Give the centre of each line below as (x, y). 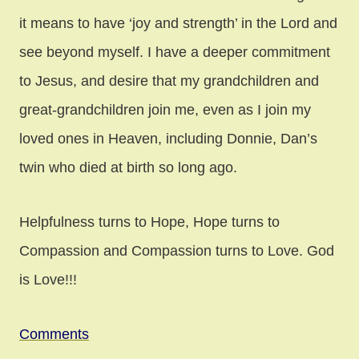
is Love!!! (48, 280)
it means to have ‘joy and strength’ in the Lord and (178, 24)
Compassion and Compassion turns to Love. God (177, 251)
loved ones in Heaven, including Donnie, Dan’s (168, 139)
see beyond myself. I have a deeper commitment (175, 52)
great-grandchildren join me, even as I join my (165, 110)
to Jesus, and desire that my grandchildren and (169, 81)
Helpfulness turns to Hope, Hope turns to (149, 222)
